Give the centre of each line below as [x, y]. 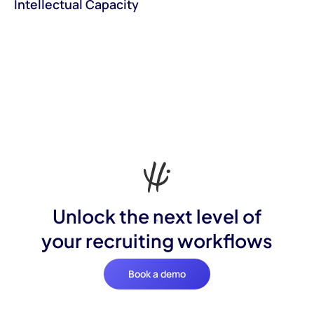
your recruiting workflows [157, 241]
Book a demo [157, 274]
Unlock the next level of [157, 216]
